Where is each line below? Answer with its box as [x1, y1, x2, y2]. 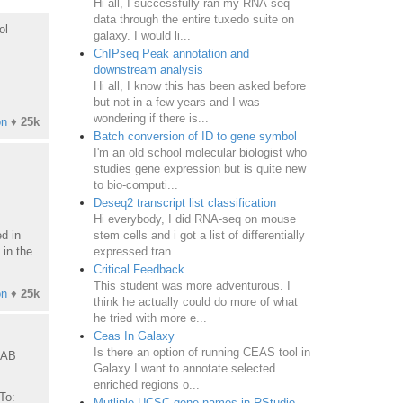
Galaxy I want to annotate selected [93, 361, 275, 375]
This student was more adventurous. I [93, 278, 291, 292]
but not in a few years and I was [93, 94, 260, 109]
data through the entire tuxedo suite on [93, 12, 294, 26]
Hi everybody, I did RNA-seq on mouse [93, 211, 296, 226]
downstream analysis [93, 62, 203, 76]
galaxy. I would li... [93, 28, 191, 42]
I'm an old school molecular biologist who [93, 145, 307, 159]
